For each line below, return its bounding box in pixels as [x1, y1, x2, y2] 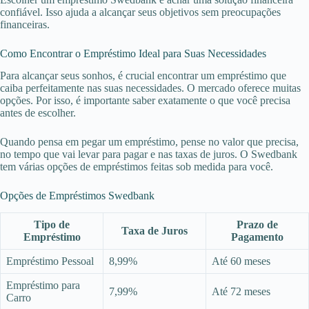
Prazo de [237, 219, 278, 231]
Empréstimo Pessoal [6, 255, 94, 268]
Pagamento [231, 231, 283, 243]
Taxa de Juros [121, 225, 188, 237]
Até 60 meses [212, 255, 270, 268]
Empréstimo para [6, 279, 80, 292]
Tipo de [34, 219, 70, 231]
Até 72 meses [212, 286, 270, 298]
